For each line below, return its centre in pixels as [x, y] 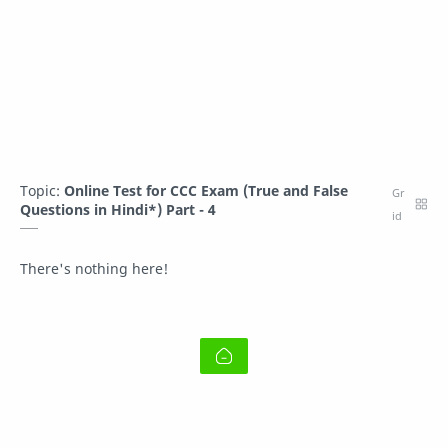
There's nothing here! [94, 268]
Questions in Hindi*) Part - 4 [118, 209]
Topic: [42, 190]
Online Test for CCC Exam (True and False [206, 190]
